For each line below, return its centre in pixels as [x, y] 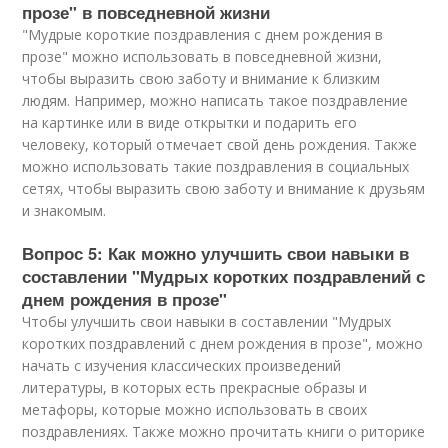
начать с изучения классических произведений [182, 365]
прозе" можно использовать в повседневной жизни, [202, 56]
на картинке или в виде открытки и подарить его [190, 122]
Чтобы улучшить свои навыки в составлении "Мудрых [207, 321]
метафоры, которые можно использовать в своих [195, 409]
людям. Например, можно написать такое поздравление [215, 100]
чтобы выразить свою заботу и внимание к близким [201, 78]
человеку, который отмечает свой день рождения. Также [220, 144]
